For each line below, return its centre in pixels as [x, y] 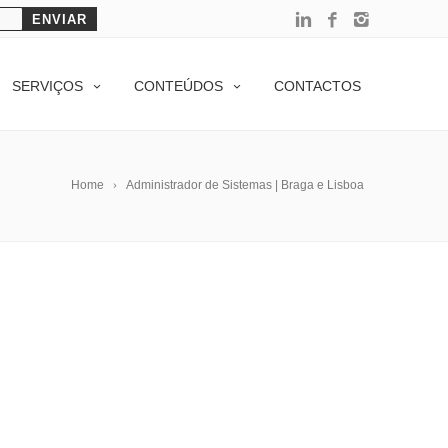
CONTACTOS [317, 86]
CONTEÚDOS [178, 86]
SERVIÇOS [47, 86]
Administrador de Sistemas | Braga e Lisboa [245, 185]
